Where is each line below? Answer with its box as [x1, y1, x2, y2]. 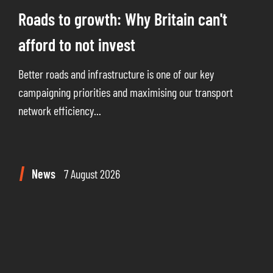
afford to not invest [18, 34, 135, 55]
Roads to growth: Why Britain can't [18, 8, 227, 29]
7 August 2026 [64, 166, 120, 181]
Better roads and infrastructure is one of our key [18, 66, 214, 81]
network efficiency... [18, 102, 101, 118]
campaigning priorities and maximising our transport [18, 84, 233, 99]
